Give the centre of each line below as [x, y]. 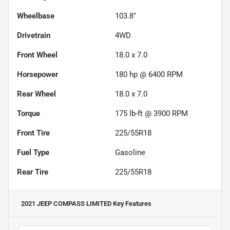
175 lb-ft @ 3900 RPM [151, 114]
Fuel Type [33, 153]
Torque [28, 114]
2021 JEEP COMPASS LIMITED [66, 204]
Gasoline [130, 153]
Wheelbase [36, 16]
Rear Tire [33, 172]
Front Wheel [37, 55]
